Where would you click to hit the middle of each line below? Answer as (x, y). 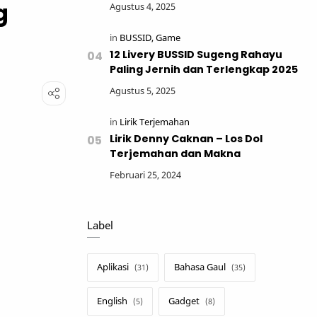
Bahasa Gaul (200, 267)
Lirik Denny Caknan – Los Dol (186, 139)
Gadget (184, 301)
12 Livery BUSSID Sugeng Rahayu (196, 54)
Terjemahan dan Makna (175, 154)
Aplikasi (113, 267)
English (112, 301)
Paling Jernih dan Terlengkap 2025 (204, 69)
